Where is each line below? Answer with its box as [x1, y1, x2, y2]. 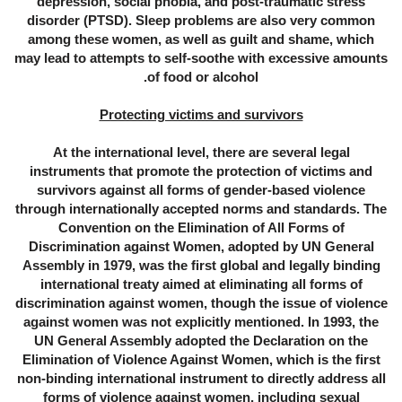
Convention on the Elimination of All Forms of [57, 220, 345, 236]
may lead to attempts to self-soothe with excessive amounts [14, 50, 388, 66]
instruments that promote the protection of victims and [30, 163, 372, 179]
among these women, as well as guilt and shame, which [28, 31, 374, 48]
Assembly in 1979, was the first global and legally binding [22, 258, 380, 274]
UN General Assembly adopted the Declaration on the [34, 333, 368, 349]
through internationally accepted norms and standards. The [15, 201, 387, 217]
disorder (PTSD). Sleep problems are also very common [27, 13, 375, 29]
